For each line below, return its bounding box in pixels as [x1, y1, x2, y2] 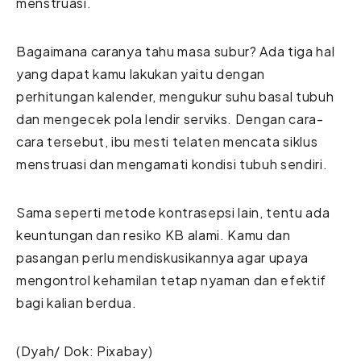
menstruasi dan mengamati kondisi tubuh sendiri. [16, 155, 328, 172]
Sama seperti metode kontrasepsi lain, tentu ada [16, 203, 330, 221]
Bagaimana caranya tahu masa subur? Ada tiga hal [16, 42, 335, 60]
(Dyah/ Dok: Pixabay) [16, 342, 153, 359]
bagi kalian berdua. [16, 293, 137, 311]
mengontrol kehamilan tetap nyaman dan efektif [16, 271, 326, 288]
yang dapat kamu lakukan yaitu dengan [16, 64, 265, 82]
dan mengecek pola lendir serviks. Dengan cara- [16, 110, 324, 127]
